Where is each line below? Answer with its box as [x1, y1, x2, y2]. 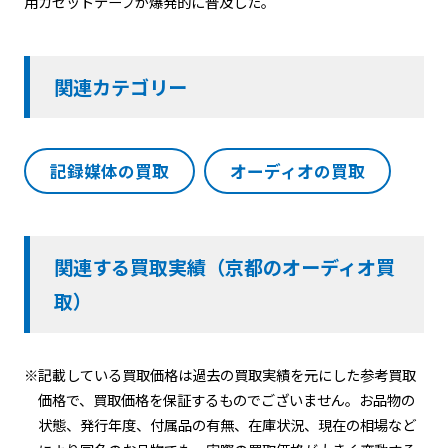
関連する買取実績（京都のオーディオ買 [53, 253, 395, 282]
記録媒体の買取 [49, 159, 169, 184]
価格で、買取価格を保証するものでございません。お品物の [38, 389, 416, 411]
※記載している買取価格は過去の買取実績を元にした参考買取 [23, 364, 416, 386]
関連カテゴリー [53, 72, 187, 101]
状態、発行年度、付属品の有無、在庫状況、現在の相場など [38, 414, 417, 436]
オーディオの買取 [230, 159, 366, 184]
